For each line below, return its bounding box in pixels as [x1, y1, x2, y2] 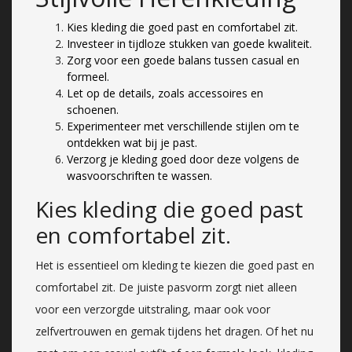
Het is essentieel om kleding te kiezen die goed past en [35, 257, 314, 273]
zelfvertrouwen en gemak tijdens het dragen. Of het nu [35, 323, 313, 339]
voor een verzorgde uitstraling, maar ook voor [35, 301, 270, 317]
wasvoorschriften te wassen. [67, 167, 212, 183]
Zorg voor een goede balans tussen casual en [67, 52, 299, 68]
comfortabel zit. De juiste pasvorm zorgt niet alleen [35, 279, 297, 295]
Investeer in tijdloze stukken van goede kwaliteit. [67, 35, 312, 51]
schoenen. [67, 101, 119, 117]
